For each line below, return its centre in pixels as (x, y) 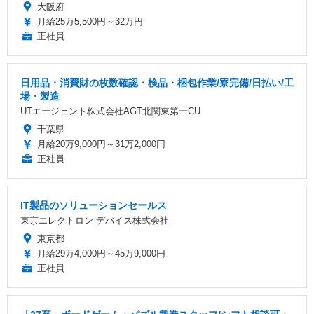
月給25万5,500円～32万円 (90, 21)
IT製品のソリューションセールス (94, 205)
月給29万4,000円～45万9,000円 (101, 253)
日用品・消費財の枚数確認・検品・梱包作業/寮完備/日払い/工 (157, 82)
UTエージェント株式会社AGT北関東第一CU (110, 111)
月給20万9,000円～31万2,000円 (101, 144)
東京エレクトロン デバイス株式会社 (95, 220)
